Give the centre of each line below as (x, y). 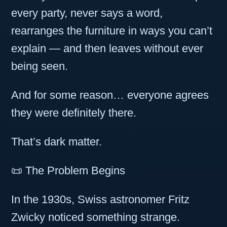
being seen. (40, 66)
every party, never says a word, (87, 13)
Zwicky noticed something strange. (96, 217)
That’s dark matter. (56, 142)
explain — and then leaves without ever (107, 49)
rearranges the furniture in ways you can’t (112, 31)
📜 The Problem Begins (68, 171)
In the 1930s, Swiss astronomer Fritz (100, 200)
